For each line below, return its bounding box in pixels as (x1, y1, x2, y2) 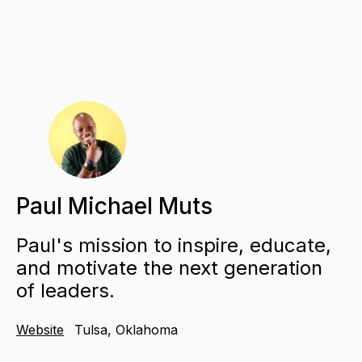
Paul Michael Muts (16, 192, 213, 221)
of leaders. (16, 279, 115, 303)
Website (16, 322, 64, 339)
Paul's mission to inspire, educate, (16, 234, 331, 258)
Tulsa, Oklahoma (70, 322, 178, 339)
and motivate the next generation (16, 256, 322, 280)
